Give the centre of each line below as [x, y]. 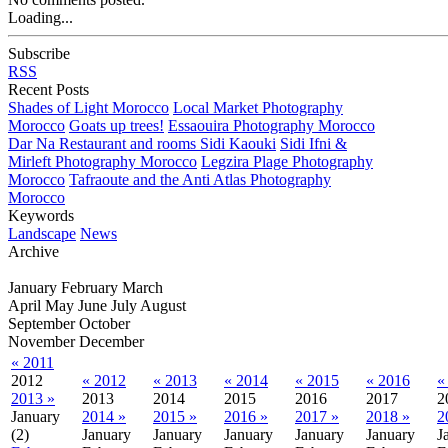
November [41, 341]
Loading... [40, 17]
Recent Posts [48, 89]
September [41, 323]
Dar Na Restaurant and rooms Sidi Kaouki [142, 143]
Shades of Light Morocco [88, 107]
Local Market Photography [258, 107]
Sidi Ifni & [313, 143]
